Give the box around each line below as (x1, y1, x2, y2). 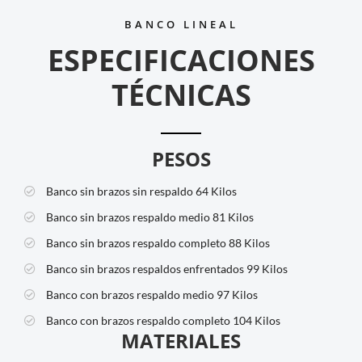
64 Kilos (196, 184, 237, 199)
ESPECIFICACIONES (47, 40, 315, 80)
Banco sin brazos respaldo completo (46, 236, 226, 250)
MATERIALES (121, 327, 241, 355)
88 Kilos (229, 236, 270, 250)
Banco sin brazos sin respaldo (46, 184, 193, 199)
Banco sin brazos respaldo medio (46, 210, 210, 225)
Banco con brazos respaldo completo (46, 314, 230, 328)
